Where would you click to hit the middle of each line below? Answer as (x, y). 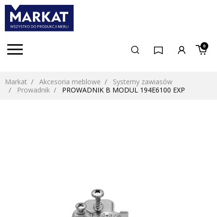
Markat (16, 82)
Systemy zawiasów (143, 82)
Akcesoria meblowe (70, 82)
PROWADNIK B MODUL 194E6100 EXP (123, 90)
